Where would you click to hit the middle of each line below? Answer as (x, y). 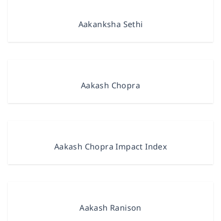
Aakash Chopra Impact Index (110, 147)
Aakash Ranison (110, 208)
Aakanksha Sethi (110, 24)
